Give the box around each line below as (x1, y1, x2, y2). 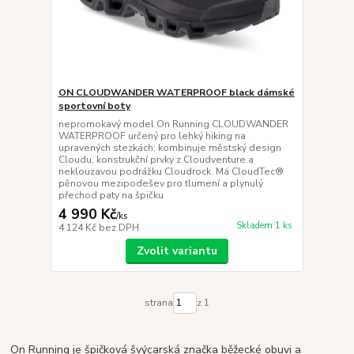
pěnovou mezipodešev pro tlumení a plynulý (58, 176, 263, 190)
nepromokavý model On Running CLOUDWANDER (58, 117, 288, 130)
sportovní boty (58, 99, 130, 112)
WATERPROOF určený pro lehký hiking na (58, 129, 246, 142)
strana (144, 296, 173, 310)
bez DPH (98, 220, 139, 234)
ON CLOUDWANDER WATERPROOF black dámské (58, 85, 295, 99)
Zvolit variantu (136, 243, 217, 258)
